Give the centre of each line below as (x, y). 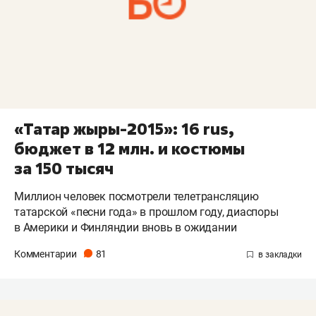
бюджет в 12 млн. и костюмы (129, 148)
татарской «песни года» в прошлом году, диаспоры (146, 212)
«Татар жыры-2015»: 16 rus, (124, 129)
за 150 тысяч (64, 168)
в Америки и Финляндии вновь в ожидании (126, 227)
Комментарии (47, 254)
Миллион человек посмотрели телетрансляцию (136, 196)
